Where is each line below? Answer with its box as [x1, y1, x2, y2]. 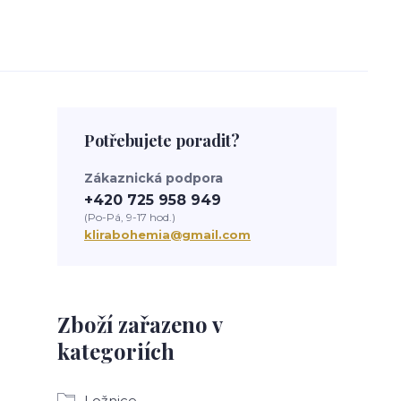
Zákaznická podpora [84, 170, 223, 186]
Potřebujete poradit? [84, 130, 240, 151]
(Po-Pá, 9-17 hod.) [84, 210, 175, 224]
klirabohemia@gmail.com [84, 227, 251, 242]
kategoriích [57, 337, 175, 365]
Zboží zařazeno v [57, 310, 222, 338]
